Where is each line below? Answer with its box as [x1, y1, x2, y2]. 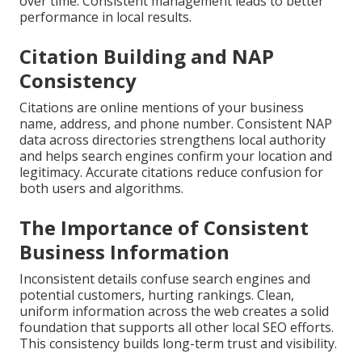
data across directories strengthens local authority [19, 131, 326, 149]
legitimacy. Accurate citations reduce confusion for [19, 163, 323, 181]
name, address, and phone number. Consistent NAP [19, 115, 332, 133]
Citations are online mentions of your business [19, 99, 304, 116]
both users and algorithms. [19, 179, 183, 197]
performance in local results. [19, 8, 192, 26]
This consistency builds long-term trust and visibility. [19, 335, 337, 352]
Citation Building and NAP [19, 43, 274, 69]
